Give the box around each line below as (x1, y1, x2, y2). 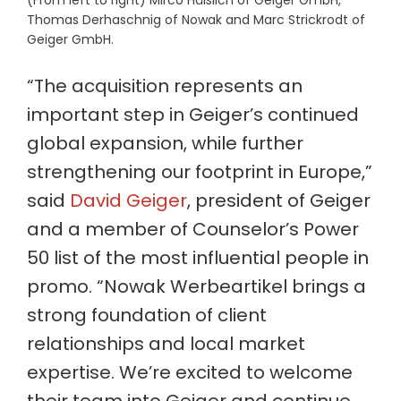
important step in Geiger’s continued (27, 102, 359, 128)
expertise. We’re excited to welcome (27, 360, 353, 386)
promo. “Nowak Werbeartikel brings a (27, 274, 366, 300)
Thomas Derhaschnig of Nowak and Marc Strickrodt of (27, 11, 365, 30)
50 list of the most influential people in (27, 245, 369, 271)
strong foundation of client (27, 303, 267, 328)
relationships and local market (27, 331, 305, 357)
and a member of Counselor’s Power (27, 217, 359, 243)
